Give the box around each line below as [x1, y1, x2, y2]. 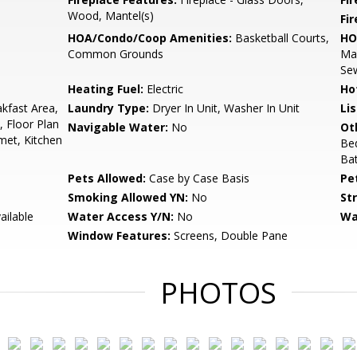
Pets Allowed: [68, 171, 147, 186]
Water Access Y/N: [68, 209, 175, 224]
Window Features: [68, 228, 171, 243]
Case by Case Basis [146, 171, 250, 186]
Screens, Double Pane [171, 228, 288, 243]
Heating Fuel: [68, 81, 144, 96]
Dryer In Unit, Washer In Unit [149, 100, 300, 116]
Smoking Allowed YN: [68, 190, 189, 205]
